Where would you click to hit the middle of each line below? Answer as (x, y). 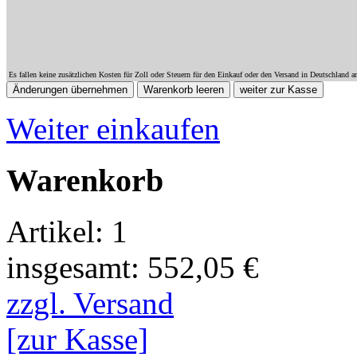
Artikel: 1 (67, 232)
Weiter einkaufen (113, 128)
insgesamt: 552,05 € (133, 268)
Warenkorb (85, 180)
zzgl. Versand (90, 304)
